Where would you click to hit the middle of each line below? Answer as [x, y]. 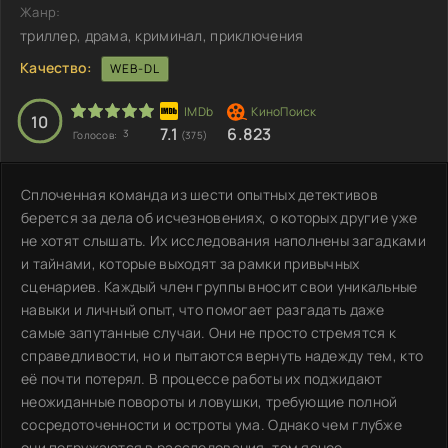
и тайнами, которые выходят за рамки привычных [190, 263]
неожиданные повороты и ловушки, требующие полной [209, 401]
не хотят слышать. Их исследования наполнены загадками [223, 240]
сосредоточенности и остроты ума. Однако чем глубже [211, 424]
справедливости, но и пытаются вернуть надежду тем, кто [222, 355]
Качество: [56, 67]
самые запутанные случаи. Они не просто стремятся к [208, 332]
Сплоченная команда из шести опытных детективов [199, 194]
